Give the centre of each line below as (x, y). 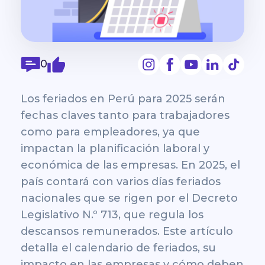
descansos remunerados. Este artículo (127, 231)
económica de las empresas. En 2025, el (130, 165)
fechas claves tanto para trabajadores (125, 115)
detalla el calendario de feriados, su (118, 248)
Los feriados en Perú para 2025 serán (123, 98)
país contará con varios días (98, 181)
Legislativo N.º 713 (70, 214)
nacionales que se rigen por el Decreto (129, 198)
